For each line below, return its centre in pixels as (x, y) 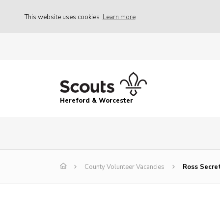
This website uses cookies (63, 17)
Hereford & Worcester (96, 101)
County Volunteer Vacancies (124, 167)
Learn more (119, 17)
